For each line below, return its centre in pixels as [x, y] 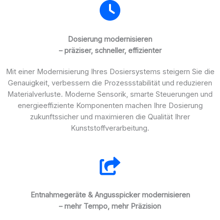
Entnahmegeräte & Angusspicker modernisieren [110, 195]
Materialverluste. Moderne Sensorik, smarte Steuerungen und [110, 94]
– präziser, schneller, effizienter [110, 50]
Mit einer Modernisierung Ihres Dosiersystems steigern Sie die [110, 71]
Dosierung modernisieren [110, 39]
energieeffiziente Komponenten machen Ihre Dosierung [110, 105]
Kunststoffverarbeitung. [110, 128]
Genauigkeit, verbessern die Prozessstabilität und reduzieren [110, 83]
